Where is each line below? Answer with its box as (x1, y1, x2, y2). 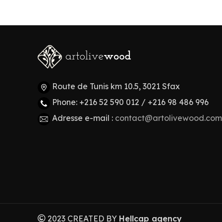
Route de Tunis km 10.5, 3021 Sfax (52, 81, 180, 92)
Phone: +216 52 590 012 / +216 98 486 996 (52, 97, 209, 108)
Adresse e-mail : (52, 113, 115, 123)
